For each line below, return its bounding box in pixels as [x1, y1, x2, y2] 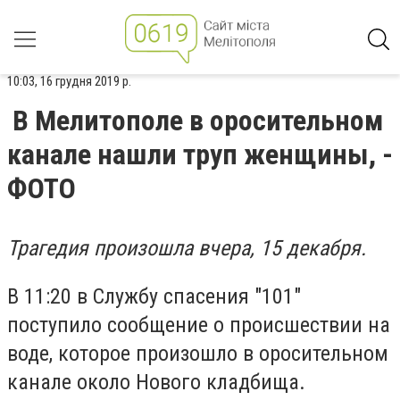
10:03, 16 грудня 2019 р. [7, 73, 131, 89]
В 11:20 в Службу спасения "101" [7, 283, 301, 309]
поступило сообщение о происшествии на [7, 312, 390, 337]
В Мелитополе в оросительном [12, 104, 383, 137]
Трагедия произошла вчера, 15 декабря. [7, 236, 366, 261]
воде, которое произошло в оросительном [7, 340, 388, 366]
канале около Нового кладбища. [7, 369, 305, 395]
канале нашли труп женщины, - [7, 137, 393, 171]
